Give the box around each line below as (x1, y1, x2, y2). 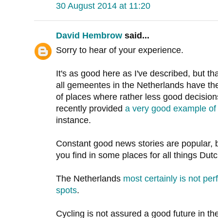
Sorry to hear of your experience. (56, 45, 183, 55)
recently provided (56, 104, 125, 114)
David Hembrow (56, 31, 122, 41)
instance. (56, 115, 91, 126)
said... (122, 31, 149, 41)
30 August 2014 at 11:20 (56, 1, 150, 11)
